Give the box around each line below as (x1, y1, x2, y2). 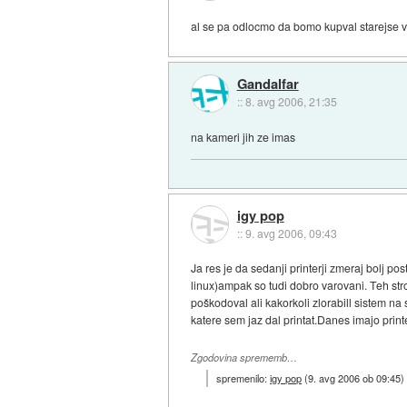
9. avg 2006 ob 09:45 (308, 370, 402, 385)
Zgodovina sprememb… (191, 350, 298, 364)
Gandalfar (236, 74, 299, 94)
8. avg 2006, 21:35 (244, 94, 337, 110)
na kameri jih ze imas (191, 129, 296, 145)
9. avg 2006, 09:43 (244, 224, 337, 241)
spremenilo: (216, 370, 271, 385)
